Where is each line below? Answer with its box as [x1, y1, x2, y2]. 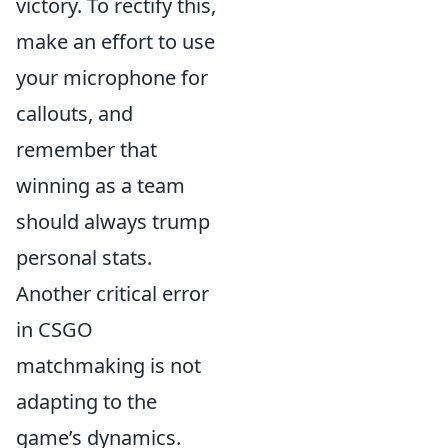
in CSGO [16, 315, 93, 343]
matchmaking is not [16, 351, 201, 379]
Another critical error [16, 279, 209, 307]
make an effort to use [16, 27, 215, 55]
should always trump [16, 207, 210, 235]
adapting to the [16, 387, 157, 415]
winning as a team [16, 171, 185, 199]
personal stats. [16, 243, 152, 271]
